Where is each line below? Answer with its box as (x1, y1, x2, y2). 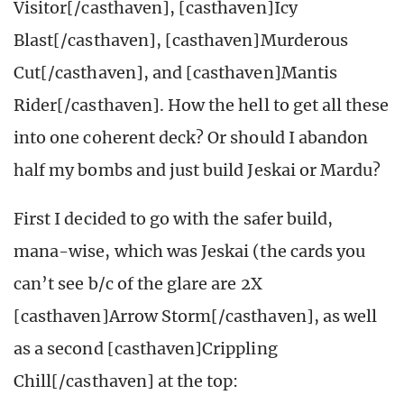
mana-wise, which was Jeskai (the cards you (14, 241, 366, 262)
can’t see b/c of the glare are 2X (14, 273, 262, 295)
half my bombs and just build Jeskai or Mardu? (14, 160, 381, 181)
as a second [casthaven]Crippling (14, 338, 278, 360)
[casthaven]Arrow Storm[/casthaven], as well (14, 306, 378, 327)
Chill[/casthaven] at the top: (14, 371, 239, 392)
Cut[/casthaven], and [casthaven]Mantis (14, 62, 337, 84)
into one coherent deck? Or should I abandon (14, 127, 369, 149)
